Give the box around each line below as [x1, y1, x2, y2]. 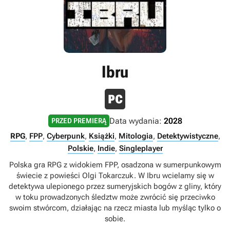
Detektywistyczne [157, 131, 218, 141]
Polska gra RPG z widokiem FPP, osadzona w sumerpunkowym [9, 160, 221, 169]
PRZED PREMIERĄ [51, 117, 106, 125]
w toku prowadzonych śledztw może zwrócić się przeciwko [15, 193, 215, 202]
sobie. [105, 214, 125, 223]
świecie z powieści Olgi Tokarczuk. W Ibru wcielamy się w [16, 171, 214, 180]
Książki [88, 131, 114, 141]
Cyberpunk [46, 131, 85, 141]
